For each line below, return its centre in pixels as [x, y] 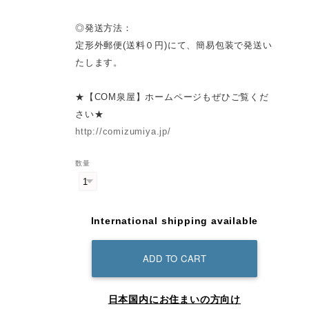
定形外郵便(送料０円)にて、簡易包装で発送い [174, 46]
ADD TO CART [175, 259]
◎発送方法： [104, 28]
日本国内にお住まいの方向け [175, 300]
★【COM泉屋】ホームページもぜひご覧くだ [172, 97]
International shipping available [175, 221]
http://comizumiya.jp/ [123, 132]
